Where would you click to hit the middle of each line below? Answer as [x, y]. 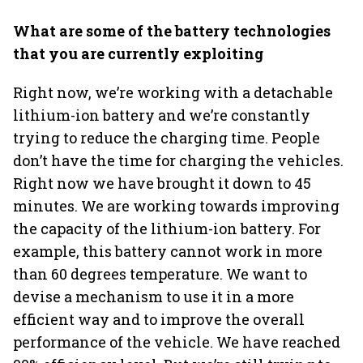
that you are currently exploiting [138, 53]
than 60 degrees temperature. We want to [160, 274]
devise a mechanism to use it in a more [154, 297]
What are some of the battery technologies [172, 31]
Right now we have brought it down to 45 [162, 183]
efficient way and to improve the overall [159, 319]
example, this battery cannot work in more [168, 251]
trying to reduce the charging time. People [167, 138]
